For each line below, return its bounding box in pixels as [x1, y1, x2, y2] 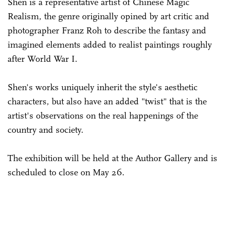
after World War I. [8, 53, 80, 64]
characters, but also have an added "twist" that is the [8, 95, 207, 107]
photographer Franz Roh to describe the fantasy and [8, 24, 206, 36]
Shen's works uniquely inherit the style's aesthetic [8, 81, 198, 93]
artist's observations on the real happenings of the [8, 109, 198, 121]
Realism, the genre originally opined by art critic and [8, 10, 209, 22]
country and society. [8, 124, 86, 135]
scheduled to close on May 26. [8, 166, 125, 178]
